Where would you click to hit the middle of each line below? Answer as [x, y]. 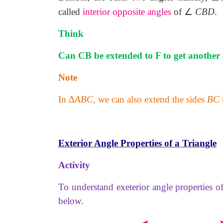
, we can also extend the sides [150, 99]
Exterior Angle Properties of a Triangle [137, 143]
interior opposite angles [127, 12]
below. [71, 201]
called [69, 12]
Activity [74, 165]
